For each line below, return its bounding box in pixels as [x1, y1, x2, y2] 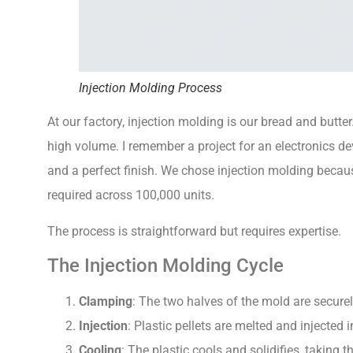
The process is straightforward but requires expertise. [47, 223, 341, 239]
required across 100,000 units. [47, 188, 214, 203]
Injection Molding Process [79, 80, 222, 96]
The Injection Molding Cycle [47, 254, 284, 277]
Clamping [79, 293, 132, 309]
